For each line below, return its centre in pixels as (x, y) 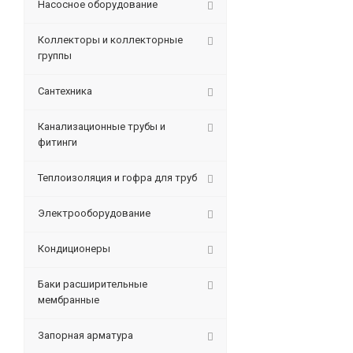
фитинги (58, 142)
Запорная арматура (85, 335)
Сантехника (65, 91)
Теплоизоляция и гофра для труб (117, 178)
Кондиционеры (74, 249)
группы (55, 56)
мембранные (69, 300)
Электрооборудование (94, 213)
